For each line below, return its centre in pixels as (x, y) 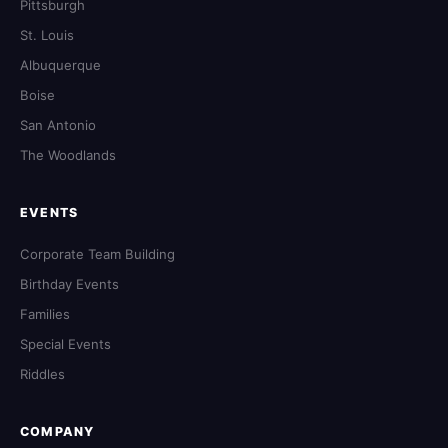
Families (45, 313)
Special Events (65, 343)
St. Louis (47, 34)
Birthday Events (69, 283)
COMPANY (57, 431)
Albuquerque (60, 64)
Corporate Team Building (97, 253)
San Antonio (58, 124)
